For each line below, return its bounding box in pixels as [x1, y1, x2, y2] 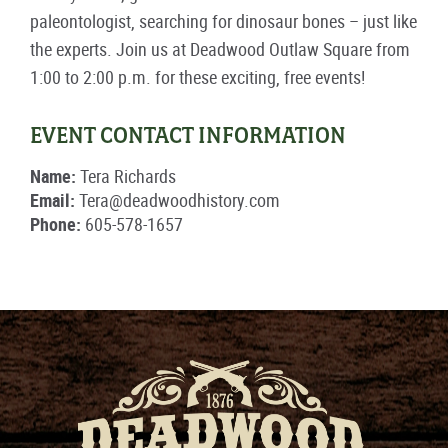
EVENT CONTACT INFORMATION [30, 120, 346, 150]
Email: [30, 188, 75, 212]
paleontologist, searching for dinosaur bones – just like [30, 9, 417, 33]
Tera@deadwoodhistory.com [75, 188, 280, 212]
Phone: [30, 212, 81, 236]
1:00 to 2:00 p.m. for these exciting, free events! [30, 65, 365, 89]
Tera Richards [76, 164, 176, 188]
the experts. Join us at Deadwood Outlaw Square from [30, 37, 410, 61]
